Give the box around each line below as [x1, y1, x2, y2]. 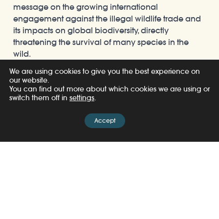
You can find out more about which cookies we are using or [9, 85, 210, 93]
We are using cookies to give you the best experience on [9, 67, 200, 76]
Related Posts [13, 187, 115, 207]
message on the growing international [13, 1, 158, 12]
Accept [94, 117, 115, 124]
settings [69, 93, 94, 102]
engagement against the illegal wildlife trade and [13, 13, 201, 23]
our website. [9, 76, 49, 85]
